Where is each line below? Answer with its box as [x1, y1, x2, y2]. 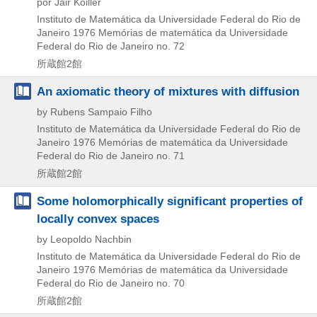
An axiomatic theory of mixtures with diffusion [37, 83, 299, 98]
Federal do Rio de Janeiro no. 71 [37, 149, 185, 161]
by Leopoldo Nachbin [37, 233, 132, 245]
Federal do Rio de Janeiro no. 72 [37, 40, 185, 52]
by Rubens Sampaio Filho [37, 105, 152, 117]
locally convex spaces [37, 211, 159, 226]
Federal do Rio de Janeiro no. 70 [37, 277, 185, 289]
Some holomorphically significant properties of [37, 193, 303, 208]
